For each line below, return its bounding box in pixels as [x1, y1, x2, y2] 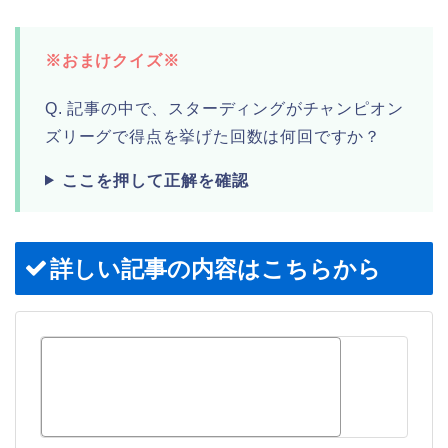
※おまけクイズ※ [45, 51, 180, 69]
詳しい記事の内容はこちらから [50, 255, 381, 282]
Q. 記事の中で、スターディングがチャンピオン [45, 99, 404, 117]
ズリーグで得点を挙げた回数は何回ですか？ [45, 127, 381, 145]
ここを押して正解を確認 [61, 171, 249, 189]
